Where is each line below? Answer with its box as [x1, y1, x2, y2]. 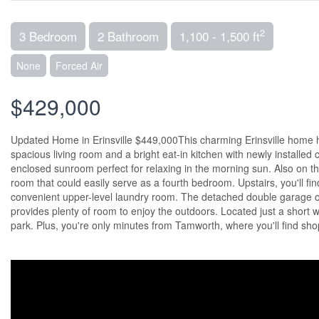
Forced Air [56, 58, 103, 73]
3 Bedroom [19, 26, 77, 45]
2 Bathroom [98, 26, 159, 45]
